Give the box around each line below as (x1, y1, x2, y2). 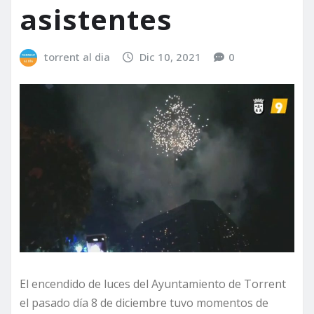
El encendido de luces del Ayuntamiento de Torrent (20, 275, 286, 292)
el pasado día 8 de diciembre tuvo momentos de (20, 294, 268, 310)
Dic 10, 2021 (139, 50, 202, 64)
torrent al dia (43, 50, 110, 64)
